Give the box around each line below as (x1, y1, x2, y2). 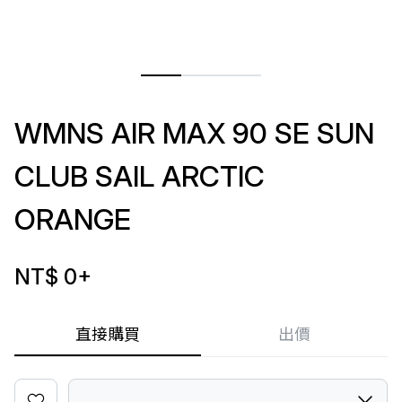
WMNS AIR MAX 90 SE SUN (14, 116, 374, 151)
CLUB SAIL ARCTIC (14, 159, 265, 194)
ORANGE (14, 202, 131, 237)
